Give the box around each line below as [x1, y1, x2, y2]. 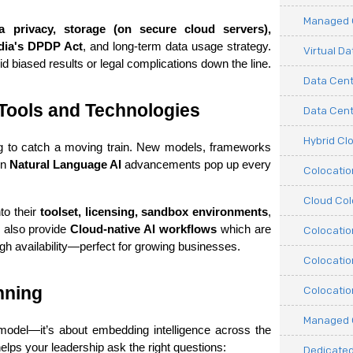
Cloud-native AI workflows [70, 223, 217, 236]
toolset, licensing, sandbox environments [39, 206, 268, 218]
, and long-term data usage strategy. [83, 40, 271, 53]
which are [217, 223, 272, 236]
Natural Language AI [9, 158, 121, 171]
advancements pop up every [121, 158, 271, 171]
